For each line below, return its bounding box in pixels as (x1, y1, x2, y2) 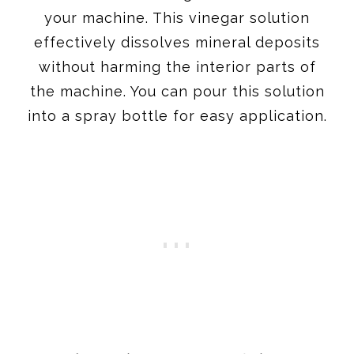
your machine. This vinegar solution (44, 9, 310, 26)
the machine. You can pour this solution (29, 82, 325, 100)
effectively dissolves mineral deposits (34, 33, 320, 51)
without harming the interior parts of (38, 58, 316, 75)
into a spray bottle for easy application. (27, 107, 327, 124)
